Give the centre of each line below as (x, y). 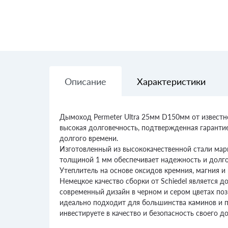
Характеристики (171, 81)
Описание (85, 81)
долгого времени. (89, 138)
